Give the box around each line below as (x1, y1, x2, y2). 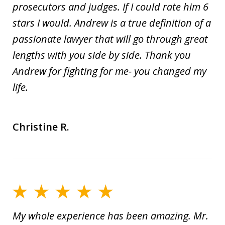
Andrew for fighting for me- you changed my (13, 64, 206, 78)
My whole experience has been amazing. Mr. (13, 208, 208, 222)
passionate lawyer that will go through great (13, 32, 208, 46)
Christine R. (13, 120, 69, 134)
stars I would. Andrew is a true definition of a (13, 16, 211, 30)
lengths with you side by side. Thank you (13, 48, 191, 62)
